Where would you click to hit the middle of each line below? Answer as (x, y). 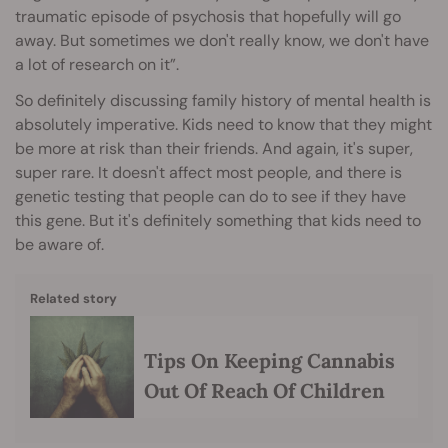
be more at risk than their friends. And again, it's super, (214, 149)
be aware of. (59, 245)
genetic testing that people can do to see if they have (210, 197)
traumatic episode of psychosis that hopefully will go (208, 17)
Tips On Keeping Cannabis (269, 361)
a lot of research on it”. (97, 65)
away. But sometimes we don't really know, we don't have (222, 41)
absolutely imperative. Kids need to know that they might (223, 125)
